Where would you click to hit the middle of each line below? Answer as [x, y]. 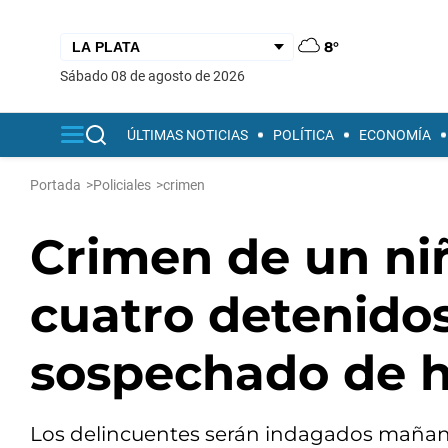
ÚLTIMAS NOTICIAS [187, 135]
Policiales [122, 185]
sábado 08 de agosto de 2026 [156, 75]
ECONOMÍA [395, 135]
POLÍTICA [303, 135]
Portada [55, 185]
